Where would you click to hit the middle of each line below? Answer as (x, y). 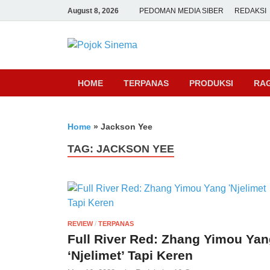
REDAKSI (250, 11)
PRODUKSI (211, 83)
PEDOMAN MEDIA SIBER (181, 11)
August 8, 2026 (93, 11)
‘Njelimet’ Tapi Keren (130, 255)
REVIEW (80, 223)
